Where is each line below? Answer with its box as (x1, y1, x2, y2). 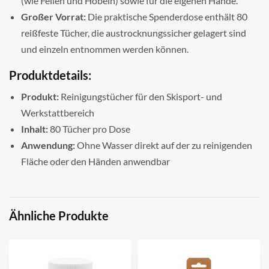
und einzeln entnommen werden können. (21, 43, 189, 55)
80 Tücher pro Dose (48, 123, 131, 134)
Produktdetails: (9, 68, 91, 82)
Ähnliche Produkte (9, 208, 109, 223)
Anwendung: (21, 139, 75, 151)
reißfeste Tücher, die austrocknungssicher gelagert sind (21, 27, 246, 38)
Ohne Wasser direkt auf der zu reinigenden (75, 139, 253, 151)
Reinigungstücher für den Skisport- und (59, 91, 223, 102)
